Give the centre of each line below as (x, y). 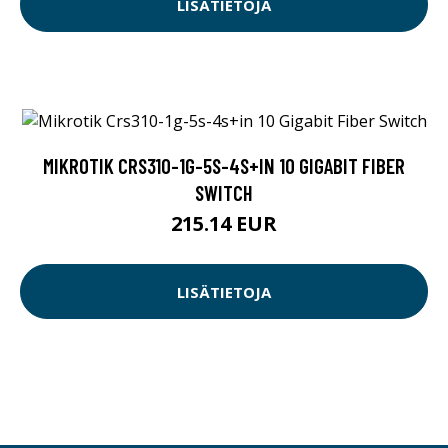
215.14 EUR (224, 224)
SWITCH (224, 193)
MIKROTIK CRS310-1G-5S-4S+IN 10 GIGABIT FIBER (224, 166)
